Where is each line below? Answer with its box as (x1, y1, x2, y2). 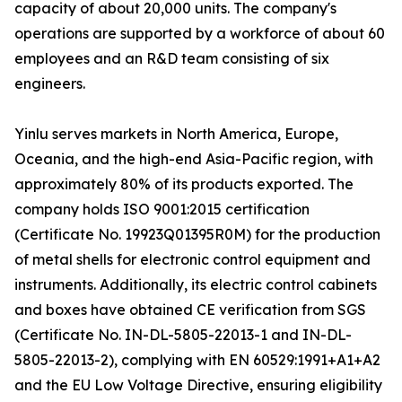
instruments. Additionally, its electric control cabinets (14, 275, 377, 294)
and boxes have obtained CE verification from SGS (14, 301, 366, 319)
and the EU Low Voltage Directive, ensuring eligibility (14, 376, 382, 395)
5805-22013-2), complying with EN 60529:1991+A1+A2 (14, 351, 380, 370)
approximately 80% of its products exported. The (14, 175, 354, 194)
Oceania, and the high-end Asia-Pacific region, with (14, 150, 373, 169)
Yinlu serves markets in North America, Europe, (14, 125, 338, 144)
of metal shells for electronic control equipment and (14, 250, 371, 269)
